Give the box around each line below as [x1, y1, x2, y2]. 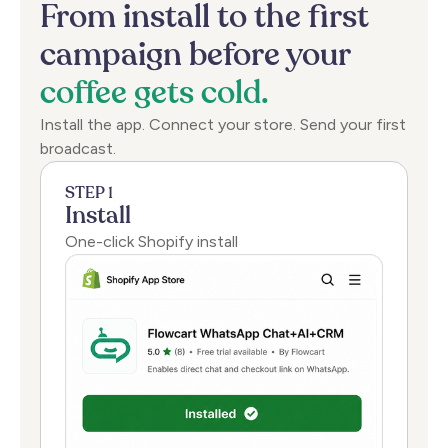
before [189, 39, 280, 72]
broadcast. [40, 138, 116, 158]
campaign [40, 39, 182, 72]
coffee [40, 77, 127, 110]
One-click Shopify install [65, 231, 238, 251]
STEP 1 [65, 185, 113, 202]
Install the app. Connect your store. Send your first [40, 114, 406, 134]
